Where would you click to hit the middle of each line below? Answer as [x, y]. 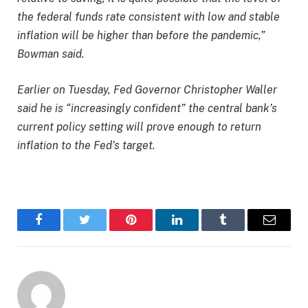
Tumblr [240, 230]
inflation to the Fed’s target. [86, 145]
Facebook [62, 230]
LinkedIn [199, 230]
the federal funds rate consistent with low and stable [148, 17]
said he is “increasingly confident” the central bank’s [147, 108]
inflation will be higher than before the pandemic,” [141, 36]
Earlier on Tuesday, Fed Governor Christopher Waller [147, 89]
